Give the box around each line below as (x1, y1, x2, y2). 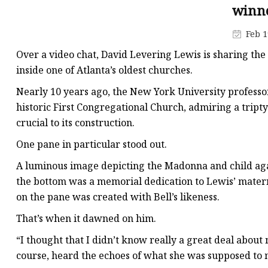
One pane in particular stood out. (16, 138, 167, 151)
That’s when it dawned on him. (16, 212, 156, 226)
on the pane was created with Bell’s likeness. (16, 190, 220, 204)
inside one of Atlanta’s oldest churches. (16, 63, 193, 77)
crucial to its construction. (16, 116, 135, 130)
